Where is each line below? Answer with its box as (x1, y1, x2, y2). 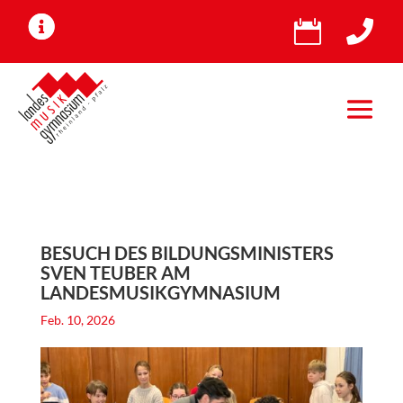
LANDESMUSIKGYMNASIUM (40, 282, 281, 303)
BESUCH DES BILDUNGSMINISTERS (40, 242, 334, 264)
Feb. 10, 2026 (40, 312, 115, 327)
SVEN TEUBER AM (40, 262, 191, 283)
